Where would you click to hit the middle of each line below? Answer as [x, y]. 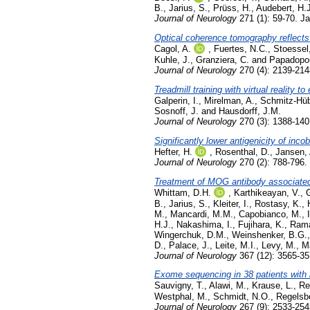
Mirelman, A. [229, 101]
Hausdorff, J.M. [250, 111]
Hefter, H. [173, 152]
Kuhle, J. [172, 60]
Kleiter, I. [231, 203]
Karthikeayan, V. [267, 192]
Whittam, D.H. [183, 192]
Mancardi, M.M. [202, 214]
